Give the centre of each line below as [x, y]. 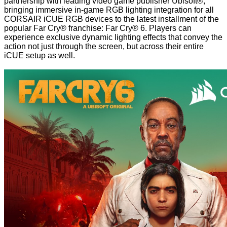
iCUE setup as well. [40, 56]
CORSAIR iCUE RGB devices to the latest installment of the [111, 19]
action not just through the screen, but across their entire [104, 47]
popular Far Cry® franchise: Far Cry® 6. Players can [98, 28]
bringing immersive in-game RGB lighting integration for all [109, 10]
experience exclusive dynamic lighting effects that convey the [113, 37]
